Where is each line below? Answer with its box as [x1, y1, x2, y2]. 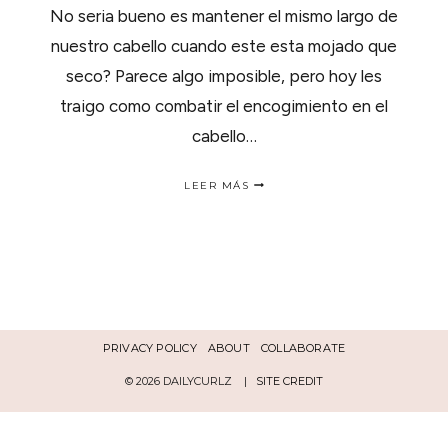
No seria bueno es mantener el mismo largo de [50, 6, 398, 26]
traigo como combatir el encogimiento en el [60, 96, 388, 116]
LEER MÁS [184, 179, 249, 192]
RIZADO [248, 295, 297, 308]
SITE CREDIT [256, 374, 323, 388]
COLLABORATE [260, 340, 346, 355]
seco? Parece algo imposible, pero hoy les [66, 66, 382, 86]
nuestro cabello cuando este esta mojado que [51, 36, 397, 56]
